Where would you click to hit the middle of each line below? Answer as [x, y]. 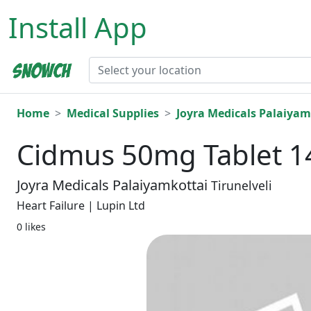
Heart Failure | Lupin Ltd [81, 206]
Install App [78, 27]
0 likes [31, 227]
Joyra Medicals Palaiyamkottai [114, 185]
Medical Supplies [113, 114]
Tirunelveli [242, 186]
